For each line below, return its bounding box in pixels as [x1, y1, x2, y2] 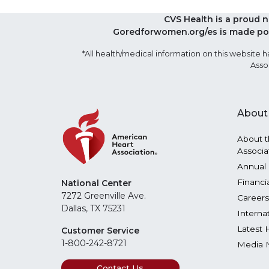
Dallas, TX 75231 [61, 203, 125, 214]
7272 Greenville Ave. [61, 190, 146, 202]
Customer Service [61, 225, 139, 237]
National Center [61, 178, 131, 189]
